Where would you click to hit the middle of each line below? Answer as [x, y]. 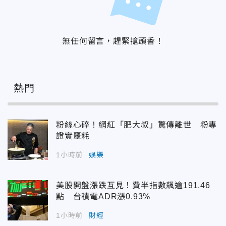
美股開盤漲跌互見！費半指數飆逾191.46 [133, 186]
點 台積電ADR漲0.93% [103, 197]
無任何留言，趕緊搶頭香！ [113, 41]
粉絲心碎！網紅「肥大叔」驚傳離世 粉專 [137, 125]
